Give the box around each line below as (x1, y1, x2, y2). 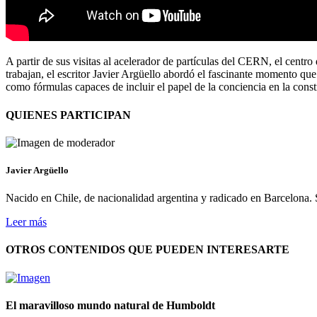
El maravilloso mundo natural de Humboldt (6, 299, 215, 311)
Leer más (6, 216, 47, 229)
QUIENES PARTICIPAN (6, 108, 131, 121)
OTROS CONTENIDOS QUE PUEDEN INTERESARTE (6, 243, 289, 256)
